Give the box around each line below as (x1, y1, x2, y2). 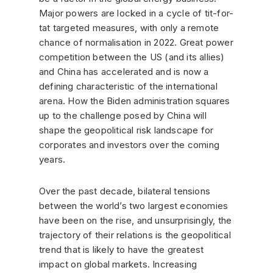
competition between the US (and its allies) (39, 51, 225, 63)
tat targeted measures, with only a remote (39, 21, 219, 34)
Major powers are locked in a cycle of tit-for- (39, 7, 234, 19)
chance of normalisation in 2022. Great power (39, 36, 233, 48)
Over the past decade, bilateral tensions (39, 185, 210, 197)
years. (39, 153, 66, 165)
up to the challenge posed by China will (39, 109, 207, 121)
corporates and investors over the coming (39, 138, 219, 151)
